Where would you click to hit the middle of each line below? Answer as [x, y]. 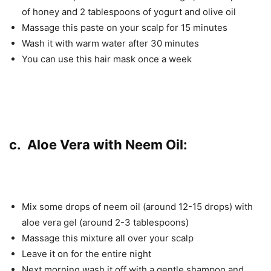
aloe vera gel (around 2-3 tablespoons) [105, 222]
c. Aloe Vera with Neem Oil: [98, 144]
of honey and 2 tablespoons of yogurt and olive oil [129, 11]
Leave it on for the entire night [87, 253]
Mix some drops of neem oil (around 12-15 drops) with [137, 206]
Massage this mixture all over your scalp [108, 238]
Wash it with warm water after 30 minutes [110, 43]
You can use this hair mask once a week [107, 59]
